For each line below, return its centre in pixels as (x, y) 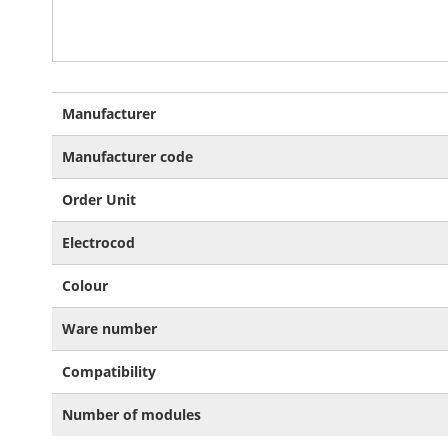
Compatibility (109, 371)
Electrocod (98, 242)
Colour (85, 285)
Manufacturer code (127, 156)
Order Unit (99, 199)
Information (90, 120)
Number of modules (131, 414)
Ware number (109, 328)
